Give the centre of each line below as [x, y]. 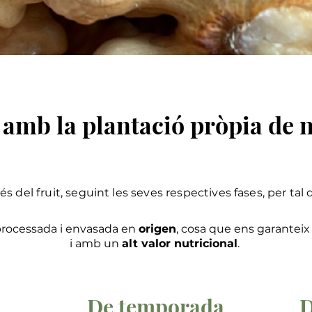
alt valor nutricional [180, 243]
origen [157, 229]
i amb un [96, 243]
